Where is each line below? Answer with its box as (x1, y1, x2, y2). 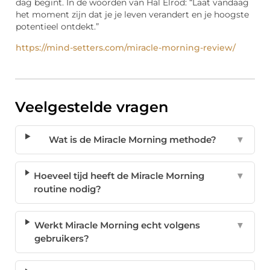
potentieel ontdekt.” (16, 21, 99, 31)
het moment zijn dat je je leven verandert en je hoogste (16, 9, 249, 19)
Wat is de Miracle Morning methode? (49, 134, 217, 146)
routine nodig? (34, 183, 102, 195)
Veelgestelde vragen (15, 98, 168, 116)
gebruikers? (34, 233, 89, 245)
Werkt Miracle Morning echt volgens (34, 219, 200, 231)
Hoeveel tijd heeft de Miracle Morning (34, 170, 205, 182)
